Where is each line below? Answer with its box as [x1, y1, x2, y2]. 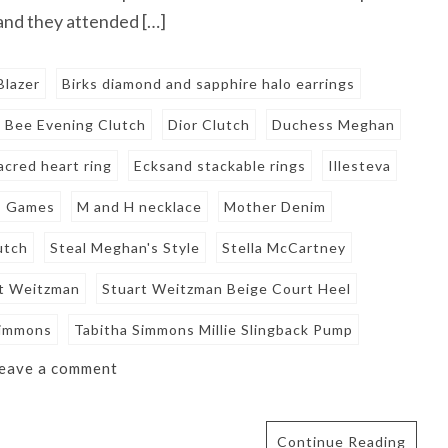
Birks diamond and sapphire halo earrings [62, 75, 356, 93]
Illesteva [328, 157, 392, 175]
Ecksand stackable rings [134, 157, 307, 175]
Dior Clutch [168, 116, 251, 134]
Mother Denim [224, 198, 327, 216]
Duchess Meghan [272, 116, 396, 134]
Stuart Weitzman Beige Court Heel [102, 280, 352, 298]
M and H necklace [77, 198, 203, 216]
